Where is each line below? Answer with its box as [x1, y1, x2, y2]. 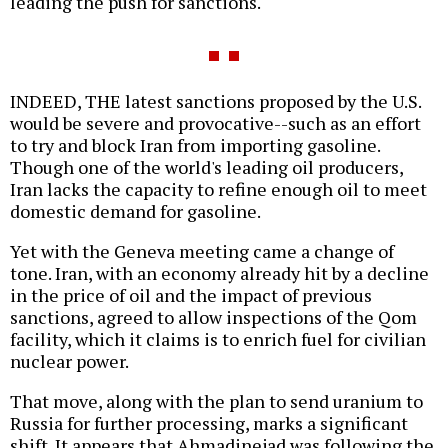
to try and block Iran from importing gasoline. [10, 132, 380, 157]
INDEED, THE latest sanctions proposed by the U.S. [10, 88, 421, 113]
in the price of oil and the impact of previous [10, 282, 372, 307]
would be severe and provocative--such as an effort [10, 110, 421, 135]
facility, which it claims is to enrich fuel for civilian [10, 326, 426, 351]
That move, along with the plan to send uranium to [10, 388, 423, 413]
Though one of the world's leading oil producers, [10, 154, 403, 179]
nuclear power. [10, 348, 129, 373]
